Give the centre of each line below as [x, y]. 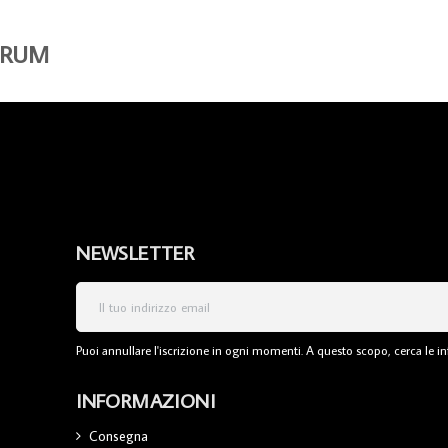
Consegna [119, 435]
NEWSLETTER [135, 251]
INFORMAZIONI [146, 399]
